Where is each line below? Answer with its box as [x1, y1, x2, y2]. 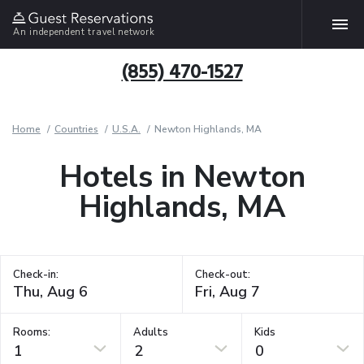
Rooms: [13, 324, 50, 340]
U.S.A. [112, 123, 141, 136]
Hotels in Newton [58, 157, 305, 197]
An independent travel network [13, 25, 155, 38]
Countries [54, 123, 98, 136]
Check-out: [194, 267, 250, 282]
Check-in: [13, 267, 58, 282]
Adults [133, 324, 169, 340]
